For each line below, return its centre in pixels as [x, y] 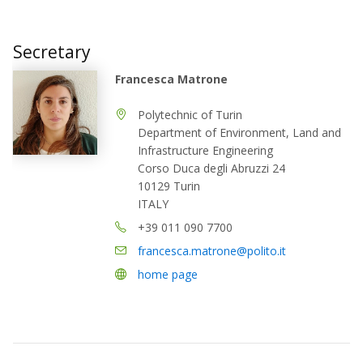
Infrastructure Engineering [205, 150]
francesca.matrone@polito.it [212, 250]
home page [168, 274]
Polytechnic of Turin [190, 114]
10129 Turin [169, 186]
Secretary [52, 51]
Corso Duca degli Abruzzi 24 [211, 168]
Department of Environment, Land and [239, 132]
